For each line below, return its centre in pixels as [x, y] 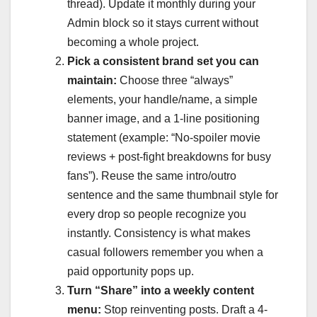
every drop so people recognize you [157, 214]
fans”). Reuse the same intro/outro [152, 175]
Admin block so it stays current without [163, 23]
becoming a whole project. [133, 42]
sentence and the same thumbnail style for [173, 195]
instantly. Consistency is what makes [159, 233]
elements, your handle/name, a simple [162, 99]
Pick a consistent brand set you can [163, 61]
